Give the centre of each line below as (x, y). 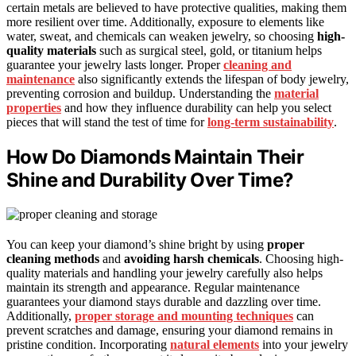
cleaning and (257, 65)
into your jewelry (304, 344)
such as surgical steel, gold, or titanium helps (209, 51)
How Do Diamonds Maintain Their (155, 157)
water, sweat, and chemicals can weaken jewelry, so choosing (162, 37)
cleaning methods (53, 258)
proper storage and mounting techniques (184, 315)
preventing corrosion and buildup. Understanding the (140, 94)
